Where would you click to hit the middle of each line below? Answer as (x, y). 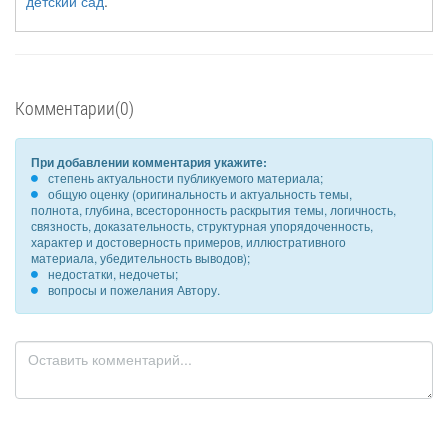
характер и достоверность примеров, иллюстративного (188, 241)
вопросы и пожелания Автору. (134, 289)
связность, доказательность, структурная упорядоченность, (202, 225)
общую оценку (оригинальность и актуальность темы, (200, 193)
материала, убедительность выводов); (140, 257)
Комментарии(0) (74, 108)
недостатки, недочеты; (113, 273)
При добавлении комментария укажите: (149, 162)
